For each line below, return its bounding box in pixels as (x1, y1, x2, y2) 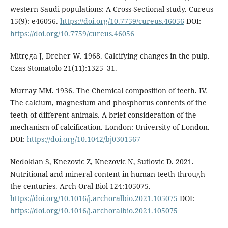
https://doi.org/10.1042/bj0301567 (26, 134, 140, 144)
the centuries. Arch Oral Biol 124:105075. (10, 181, 151, 191)
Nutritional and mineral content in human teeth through (10, 168, 205, 179)
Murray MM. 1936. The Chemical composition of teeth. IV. (10, 85, 207, 95)
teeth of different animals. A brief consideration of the (10, 109, 196, 120)
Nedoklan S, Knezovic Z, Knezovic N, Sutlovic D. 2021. (10, 156, 194, 166)
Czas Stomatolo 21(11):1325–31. (10, 63, 117, 73)
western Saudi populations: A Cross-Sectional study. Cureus (10, 4, 213, 14)
